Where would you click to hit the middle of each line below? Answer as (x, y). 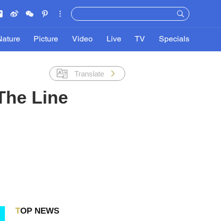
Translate (89, 74)
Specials (174, 39)
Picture (46, 39)
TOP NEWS (39, 211)
